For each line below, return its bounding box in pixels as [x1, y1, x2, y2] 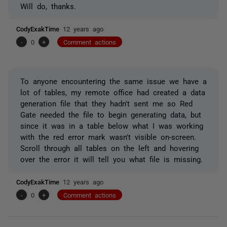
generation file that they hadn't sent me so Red [20, 99, 193, 107]
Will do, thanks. [20, 2, 76, 10]
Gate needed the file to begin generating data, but [20, 110, 201, 118]
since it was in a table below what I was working [20, 121, 203, 129]
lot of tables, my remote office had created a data [20, 88, 205, 96]
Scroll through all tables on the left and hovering [20, 143, 199, 152]
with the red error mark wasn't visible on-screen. [20, 132, 196, 140]
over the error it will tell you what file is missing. [20, 155, 203, 163]
